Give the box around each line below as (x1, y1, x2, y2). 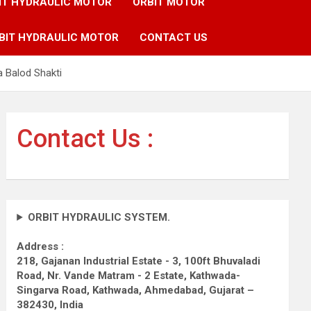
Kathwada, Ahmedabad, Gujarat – (92, 283, 255, 296)
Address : (17, 239, 65, 253)
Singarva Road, (17, 283, 90, 296)
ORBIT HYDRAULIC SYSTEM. (28, 210, 171, 224)
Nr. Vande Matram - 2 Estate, (47, 269, 187, 282)
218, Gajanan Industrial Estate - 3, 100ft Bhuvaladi (17, 254, 261, 267)
